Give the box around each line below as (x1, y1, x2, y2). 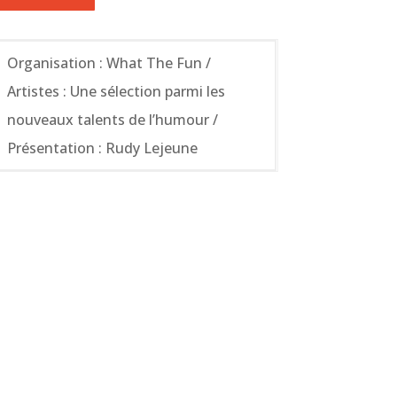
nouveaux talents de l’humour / (6, 109, 218, 129)
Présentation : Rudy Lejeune (6, 137, 198, 158)
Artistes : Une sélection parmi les (6, 81, 225, 101)
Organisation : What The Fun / (6, 52, 211, 73)
